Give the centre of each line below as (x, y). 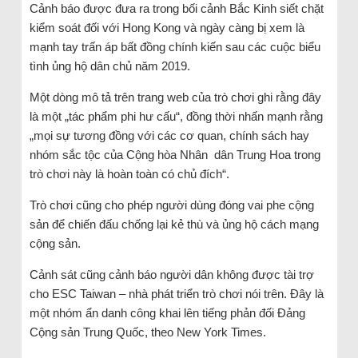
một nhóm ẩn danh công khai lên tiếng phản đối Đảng (167, 312)
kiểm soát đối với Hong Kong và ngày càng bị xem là (167, 27)
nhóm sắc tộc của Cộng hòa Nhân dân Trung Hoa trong (175, 154)
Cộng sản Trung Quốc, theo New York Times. (147, 332)
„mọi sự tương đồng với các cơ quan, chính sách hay (169, 135)
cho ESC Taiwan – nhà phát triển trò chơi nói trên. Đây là (176, 293)
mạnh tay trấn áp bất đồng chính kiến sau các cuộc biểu (175, 46)
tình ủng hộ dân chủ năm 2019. (109, 66)
